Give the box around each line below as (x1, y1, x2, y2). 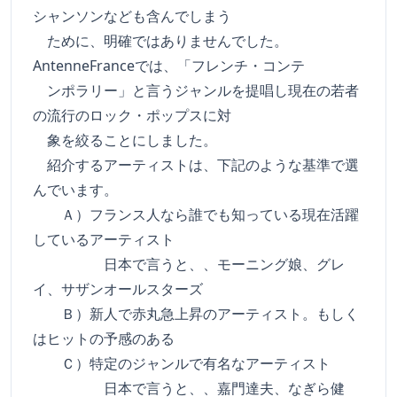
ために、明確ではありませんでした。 (33, 31, 288, 51)
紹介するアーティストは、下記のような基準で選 (33, 155, 359, 175)
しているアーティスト (33, 230, 175, 249)
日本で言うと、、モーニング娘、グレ (33, 254, 345, 274)
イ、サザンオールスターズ (33, 279, 203, 299)
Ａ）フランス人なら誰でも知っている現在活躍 (33, 205, 359, 224)
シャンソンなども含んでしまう (33, 6, 231, 26)
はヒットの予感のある (33, 329, 175, 348)
